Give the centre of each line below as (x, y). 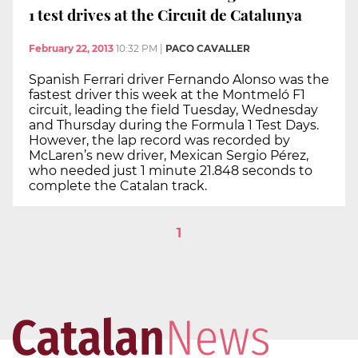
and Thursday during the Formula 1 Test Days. (174, 125)
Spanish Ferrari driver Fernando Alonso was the (179, 79)
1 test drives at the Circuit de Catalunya (165, 14)
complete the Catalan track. (118, 185)
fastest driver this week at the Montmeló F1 (167, 94)
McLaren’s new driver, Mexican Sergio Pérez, (169, 155)
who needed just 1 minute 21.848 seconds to (171, 170)
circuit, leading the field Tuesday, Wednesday (173, 109)
